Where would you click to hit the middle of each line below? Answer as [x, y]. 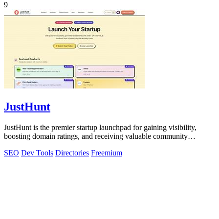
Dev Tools [37, 153]
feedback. [19, 145]
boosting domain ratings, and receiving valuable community [96, 136]
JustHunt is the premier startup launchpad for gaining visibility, [100, 128]
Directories [72, 153]
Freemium [107, 153]
